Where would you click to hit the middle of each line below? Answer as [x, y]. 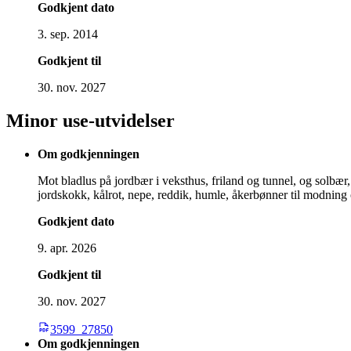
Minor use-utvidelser [90, 120]
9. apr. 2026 [67, 248]
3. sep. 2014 [68, 34]
